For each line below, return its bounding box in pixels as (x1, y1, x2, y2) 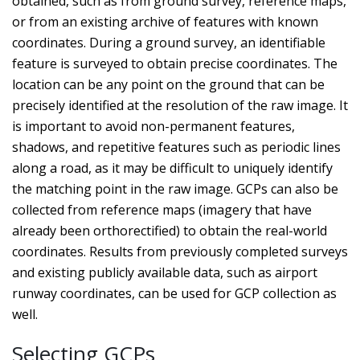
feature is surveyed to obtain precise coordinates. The (12, 55, 337, 72)
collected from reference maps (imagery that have (12, 201, 312, 219)
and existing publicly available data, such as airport (12, 264, 317, 281)
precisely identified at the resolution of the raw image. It (12, 96, 348, 114)
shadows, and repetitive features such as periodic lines (12, 138, 341, 156)
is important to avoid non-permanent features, (12, 117, 295, 135)
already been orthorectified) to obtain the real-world (12, 222, 327, 239)
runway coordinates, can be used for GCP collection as (12, 284, 337, 302)
